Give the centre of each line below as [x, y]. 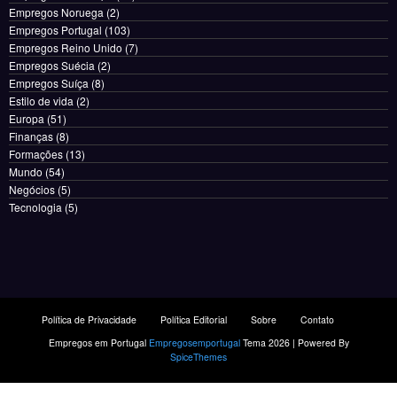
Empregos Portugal [55, 30]
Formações [36, 154]
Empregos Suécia [52, 66]
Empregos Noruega [56, 12]
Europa [27, 119]
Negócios [32, 190]
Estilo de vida [41, 101]
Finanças [31, 136]
